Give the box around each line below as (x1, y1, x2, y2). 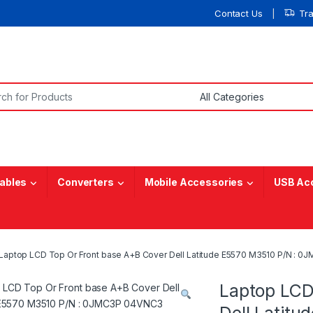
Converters (57, 176, 114, 189)
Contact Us (214, 7, 263, 19)
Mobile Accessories (144, 176, 244, 189)
